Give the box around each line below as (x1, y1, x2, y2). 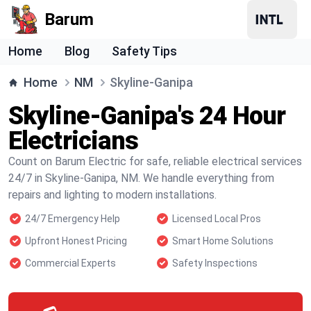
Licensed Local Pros (172, 213, 261, 224)
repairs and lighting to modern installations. (8, 188, 217, 201)
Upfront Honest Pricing (25, 235, 127, 246)
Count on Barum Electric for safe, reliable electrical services (8, 155, 302, 168)
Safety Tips (112, 44, 177, 58)
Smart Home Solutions (172, 235, 274, 246)
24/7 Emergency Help (25, 213, 120, 224)
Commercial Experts (25, 258, 116, 269)
